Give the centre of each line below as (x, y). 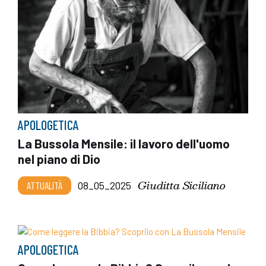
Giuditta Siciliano (182, 185)
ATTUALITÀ (45, 185)
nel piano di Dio (59, 159)
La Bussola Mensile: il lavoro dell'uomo (124, 143)
